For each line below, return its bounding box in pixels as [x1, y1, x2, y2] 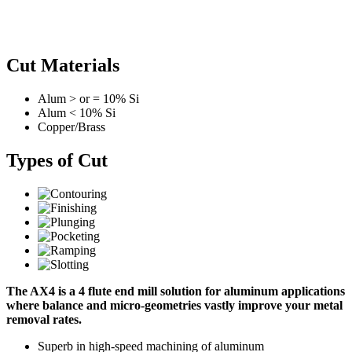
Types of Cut [6, 149, 108, 170]
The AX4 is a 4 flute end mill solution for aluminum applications [6, 284, 345, 298]
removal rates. [6, 312, 82, 326]
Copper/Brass [38, 119, 105, 134]
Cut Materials [6, 54, 119, 75]
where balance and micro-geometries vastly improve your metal [6, 298, 343, 312]
